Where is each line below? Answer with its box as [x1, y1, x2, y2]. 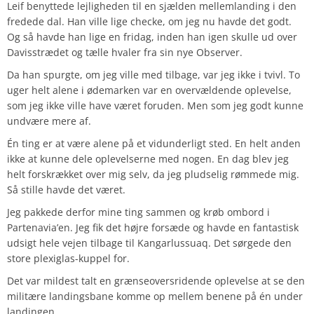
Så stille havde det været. [7, 182, 125, 196]
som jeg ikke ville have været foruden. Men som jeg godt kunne [7, 98, 303, 112]
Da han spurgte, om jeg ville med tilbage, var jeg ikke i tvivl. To [7, 67, 300, 81]
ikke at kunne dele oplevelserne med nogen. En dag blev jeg [7, 151, 289, 165]
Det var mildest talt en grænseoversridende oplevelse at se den [7, 273, 305, 287]
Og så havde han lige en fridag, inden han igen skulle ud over [7, 29, 297, 43]
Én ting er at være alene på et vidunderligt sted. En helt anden [7, 136, 301, 150]
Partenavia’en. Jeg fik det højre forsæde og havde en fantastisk [7, 220, 299, 234]
